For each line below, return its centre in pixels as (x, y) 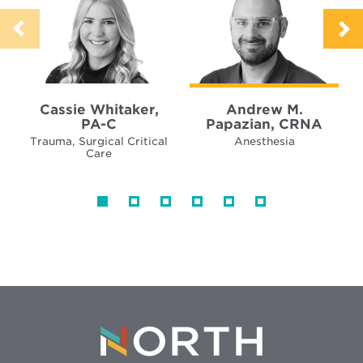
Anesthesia (264, 141)
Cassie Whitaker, (99, 109)
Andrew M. (264, 109)
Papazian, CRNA (264, 124)
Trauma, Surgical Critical (99, 141)
